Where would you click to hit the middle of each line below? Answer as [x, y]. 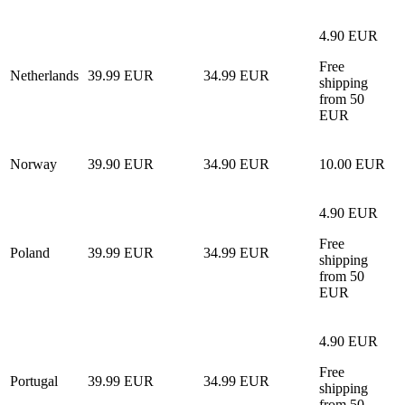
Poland [30, 252]
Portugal [34, 381]
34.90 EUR [236, 164]
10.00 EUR [352, 164]
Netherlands [44, 75]
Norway [33, 164]
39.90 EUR [121, 164]
